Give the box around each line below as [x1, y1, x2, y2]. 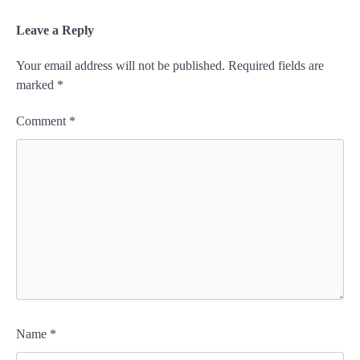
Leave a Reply [16, 22, 94, 37]
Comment [16, 113, 69, 128]
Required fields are [228, 58, 324, 72]
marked [16, 77, 57, 92]
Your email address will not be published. [16, 58, 225, 72]
